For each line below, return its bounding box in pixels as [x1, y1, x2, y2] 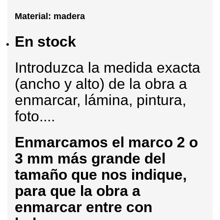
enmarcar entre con [15, 198, 152, 215]
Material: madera [15, 11, 85, 21]
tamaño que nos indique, [15, 166, 187, 183]
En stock [15, 33, 76, 50]
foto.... [15, 108, 59, 124]
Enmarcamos [15, 134, 108, 150]
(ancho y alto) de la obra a [15, 75, 187, 92]
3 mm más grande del [15, 150, 165, 166]
